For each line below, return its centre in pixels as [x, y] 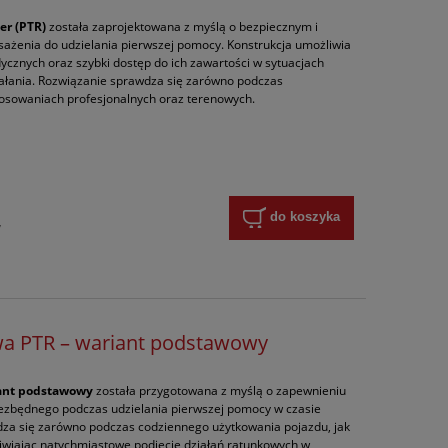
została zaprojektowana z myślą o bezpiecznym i [182, 26]
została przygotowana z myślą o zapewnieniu [220, 390]
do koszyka [304, 217]
